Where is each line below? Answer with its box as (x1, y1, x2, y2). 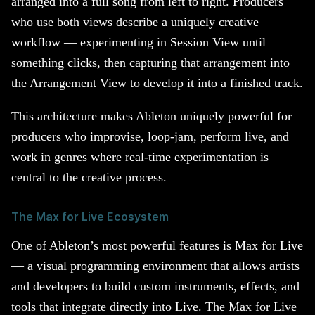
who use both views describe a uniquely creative (11, 15, 259, 30)
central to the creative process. (11, 169, 167, 184)
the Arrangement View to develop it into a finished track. (11, 76, 303, 91)
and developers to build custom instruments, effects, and (11, 279, 300, 294)
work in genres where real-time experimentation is (11, 149, 269, 164)
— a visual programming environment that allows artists (11, 259, 300, 274)
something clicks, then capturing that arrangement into (11, 56, 290, 70)
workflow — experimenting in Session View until (11, 35, 266, 50)
